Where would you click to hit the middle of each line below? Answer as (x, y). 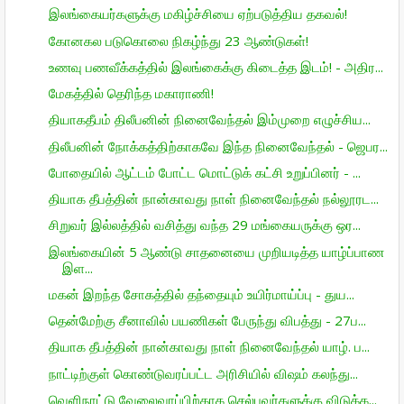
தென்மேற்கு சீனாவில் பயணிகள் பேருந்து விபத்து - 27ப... (207, 320)
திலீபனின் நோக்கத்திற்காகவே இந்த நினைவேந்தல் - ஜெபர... (218, 146)
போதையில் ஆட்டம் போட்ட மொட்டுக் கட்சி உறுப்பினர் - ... (204, 172)
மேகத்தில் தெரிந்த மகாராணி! (131, 93)
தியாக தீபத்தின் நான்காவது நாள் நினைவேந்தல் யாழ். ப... (209, 347)
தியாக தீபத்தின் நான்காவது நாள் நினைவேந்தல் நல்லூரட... (213, 198)
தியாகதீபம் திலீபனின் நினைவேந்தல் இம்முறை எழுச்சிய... (209, 119)
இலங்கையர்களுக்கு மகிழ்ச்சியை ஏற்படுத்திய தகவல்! (197, 14)
